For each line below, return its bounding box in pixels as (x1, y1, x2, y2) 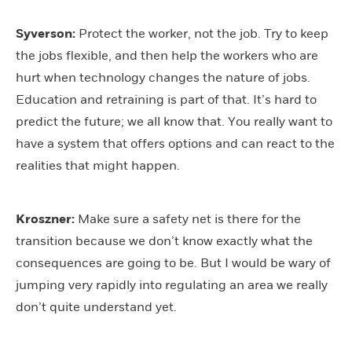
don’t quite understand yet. (16, 299, 177, 315)
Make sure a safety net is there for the (75, 211, 301, 227)
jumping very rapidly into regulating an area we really (16, 277, 328, 293)
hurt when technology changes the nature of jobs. (16, 69, 310, 86)
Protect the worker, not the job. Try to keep (75, 25, 328, 42)
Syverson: (16, 25, 75, 42)
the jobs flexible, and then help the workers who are (16, 47, 318, 64)
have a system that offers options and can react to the (16, 135, 335, 152)
